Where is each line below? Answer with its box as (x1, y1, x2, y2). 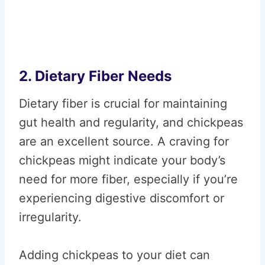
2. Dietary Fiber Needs (19, 67, 172, 85)
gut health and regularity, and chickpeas (19, 115, 243, 130)
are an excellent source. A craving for (19, 134, 229, 148)
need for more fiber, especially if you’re (19, 172, 238, 186)
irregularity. (19, 210, 82, 224)
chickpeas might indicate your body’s (19, 153, 225, 167)
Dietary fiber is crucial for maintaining (19, 96, 227, 111)
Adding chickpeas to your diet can (19, 248, 210, 262)
